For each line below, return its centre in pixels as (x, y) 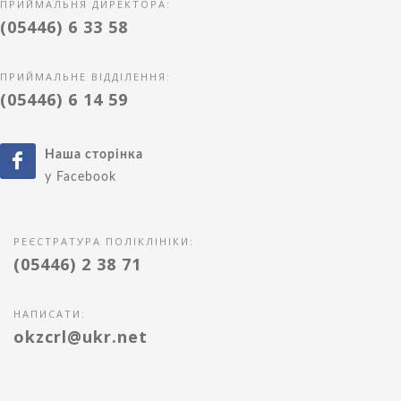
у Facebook (81, 176)
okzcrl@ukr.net (81, 336)
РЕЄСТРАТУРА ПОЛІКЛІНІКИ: (104, 241)
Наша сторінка (94, 154)
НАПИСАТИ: (50, 313)
